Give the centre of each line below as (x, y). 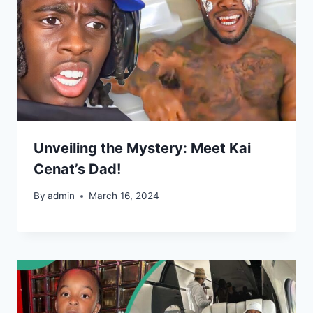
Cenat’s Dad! (77, 169)
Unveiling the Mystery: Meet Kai (142, 148)
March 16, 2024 (124, 196)
